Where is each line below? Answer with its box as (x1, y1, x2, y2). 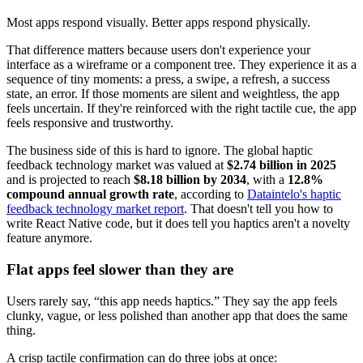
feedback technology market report (6, 202, 184, 216)
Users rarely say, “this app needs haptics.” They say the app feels (6, 293, 337, 308)
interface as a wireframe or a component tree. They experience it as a (6, 58, 357, 72)
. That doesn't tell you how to (184, 202, 333, 216)
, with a (246, 173, 288, 187)
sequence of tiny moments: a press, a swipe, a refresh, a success (6, 72, 330, 87)
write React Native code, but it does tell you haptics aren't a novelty (6, 216, 350, 231)
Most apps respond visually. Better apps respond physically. (6, 15, 310, 30)
